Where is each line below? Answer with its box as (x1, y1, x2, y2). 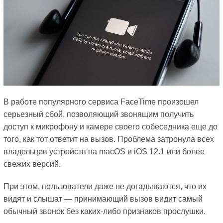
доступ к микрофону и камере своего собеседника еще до (3, 122, 218, 131)
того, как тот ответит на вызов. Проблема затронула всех (3, 134, 214, 143)
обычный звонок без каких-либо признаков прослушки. (3, 207, 206, 216)
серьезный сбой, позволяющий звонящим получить (3, 110, 194, 118)
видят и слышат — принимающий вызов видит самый (3, 194, 203, 203)
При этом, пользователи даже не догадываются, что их (3, 182, 207, 191)
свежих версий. (3, 159, 61, 168)
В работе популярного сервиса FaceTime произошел (3, 97, 199, 106)
